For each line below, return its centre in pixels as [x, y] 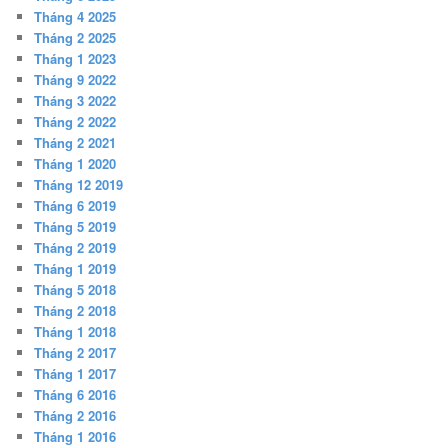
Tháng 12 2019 [79, 185]
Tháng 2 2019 [75, 248]
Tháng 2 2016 [75, 416]
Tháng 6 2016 [75, 395]
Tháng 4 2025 [75, 17]
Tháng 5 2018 [75, 290]
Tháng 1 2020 [75, 164]
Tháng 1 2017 [75, 374]
